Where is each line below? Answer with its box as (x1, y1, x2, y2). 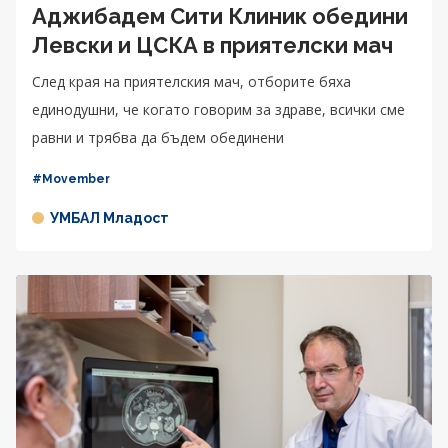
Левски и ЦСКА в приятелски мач (32, 31, 393, 58)
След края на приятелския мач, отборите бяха (32, 71, 351, 91)
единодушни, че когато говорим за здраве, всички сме (32, 99, 405, 119)
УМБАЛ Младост (50, 209, 169, 226)
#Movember (32, 171, 110, 186)
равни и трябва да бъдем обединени (32, 127, 284, 147)
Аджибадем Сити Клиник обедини (32, 2, 408, 29)
